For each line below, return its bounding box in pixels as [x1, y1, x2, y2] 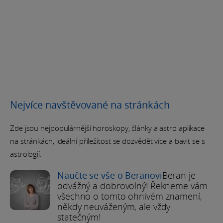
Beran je [162, 169, 196, 181]
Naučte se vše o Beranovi [57, 169, 162, 181]
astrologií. [10, 148, 42, 159]
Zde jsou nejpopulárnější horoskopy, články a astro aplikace [10, 122, 205, 133]
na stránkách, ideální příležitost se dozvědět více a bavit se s [10, 135, 205, 146]
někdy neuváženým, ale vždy [57, 200, 171, 213]
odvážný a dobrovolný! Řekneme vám [57, 179, 208, 192]
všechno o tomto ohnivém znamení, [57, 190, 202, 202]
